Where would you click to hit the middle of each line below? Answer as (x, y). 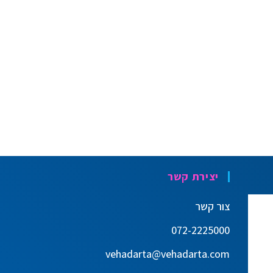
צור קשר (213, 206)
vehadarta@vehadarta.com (168, 253)
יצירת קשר (193, 176)
